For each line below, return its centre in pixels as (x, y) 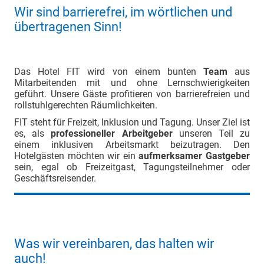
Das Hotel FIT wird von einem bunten (109, 71)
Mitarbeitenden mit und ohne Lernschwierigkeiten (132, 82)
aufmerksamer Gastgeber (194, 156)
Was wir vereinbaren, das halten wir (114, 243)
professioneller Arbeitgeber (112, 134)
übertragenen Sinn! (68, 27)
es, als (33, 134)
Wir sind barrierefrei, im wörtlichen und (123, 12)
